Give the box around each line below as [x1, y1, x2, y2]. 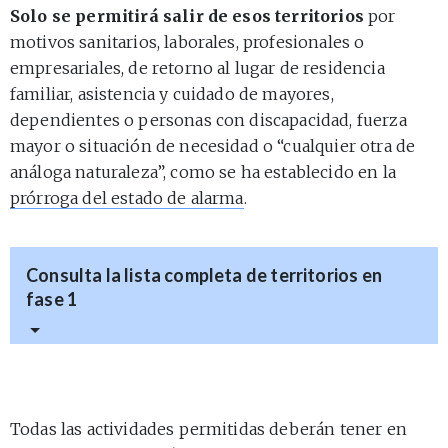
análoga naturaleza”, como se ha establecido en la [10, 161, 396, 182]
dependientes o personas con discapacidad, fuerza [10, 109, 407, 130]
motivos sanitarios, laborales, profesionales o [10, 31, 365, 52]
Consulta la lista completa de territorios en [26, 263, 382, 286]
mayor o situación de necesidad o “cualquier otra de [10, 135, 416, 156]
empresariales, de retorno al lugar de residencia [10, 57, 385, 78]
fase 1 [26, 287, 78, 310]
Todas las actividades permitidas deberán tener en [10, 418, 407, 439]
